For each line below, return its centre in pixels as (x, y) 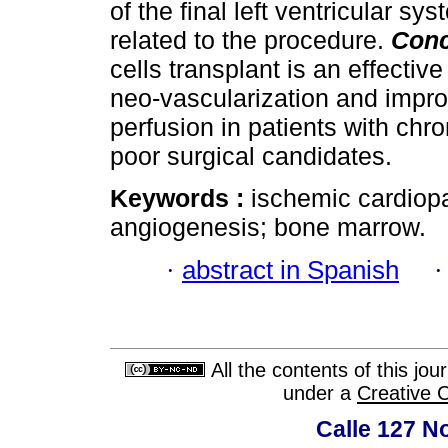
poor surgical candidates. (251, 156)
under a (320, 393)
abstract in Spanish (290, 269)
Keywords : (180, 198)
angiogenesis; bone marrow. (268, 227)
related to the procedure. (250, 40)
